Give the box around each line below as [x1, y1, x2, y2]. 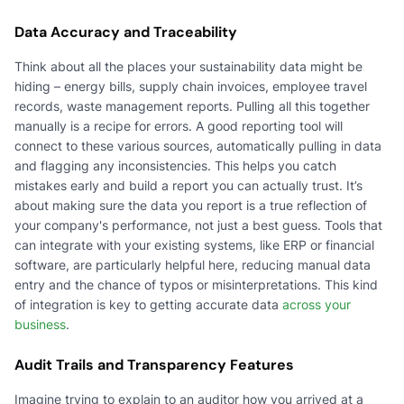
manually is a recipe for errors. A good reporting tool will [14, 117, 343, 133]
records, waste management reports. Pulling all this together [14, 97, 370, 114]
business [14, 316, 66, 332]
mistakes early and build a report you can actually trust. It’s [14, 177, 363, 193]
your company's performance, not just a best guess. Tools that [14, 216, 382, 233]
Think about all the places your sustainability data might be [14, 58, 363, 74]
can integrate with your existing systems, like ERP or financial [14, 236, 374, 252]
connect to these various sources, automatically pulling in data [14, 137, 381, 153]
